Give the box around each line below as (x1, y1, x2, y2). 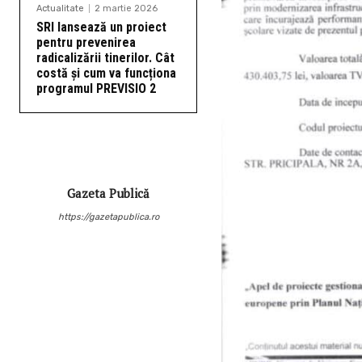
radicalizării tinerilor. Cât (36, 49, 175, 65)
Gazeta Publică (67, 184, 149, 201)
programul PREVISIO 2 (36, 80, 156, 96)
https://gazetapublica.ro (57, 211, 159, 222)
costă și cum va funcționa (36, 65, 176, 81)
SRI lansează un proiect (36, 19, 166, 35)
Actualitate (36, 2, 84, 14)
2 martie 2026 (95, 2, 158, 14)
